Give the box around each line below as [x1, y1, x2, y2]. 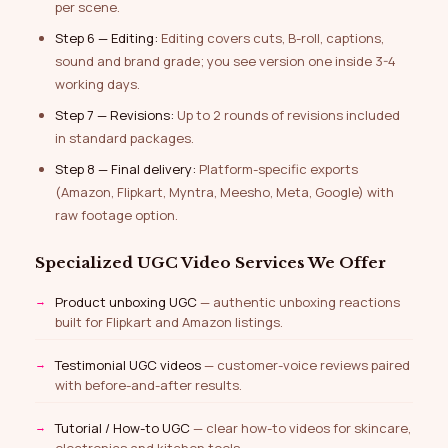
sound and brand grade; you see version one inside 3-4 [55, 52, 396, 71]
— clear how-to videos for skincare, [190, 418, 411, 437]
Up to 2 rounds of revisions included [174, 106, 400, 125]
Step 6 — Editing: [55, 29, 158, 48]
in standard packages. [55, 129, 194, 148]
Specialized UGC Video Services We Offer [45, 253, 386, 273]
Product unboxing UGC [55, 293, 197, 312]
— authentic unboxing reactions [197, 293, 400, 312]
